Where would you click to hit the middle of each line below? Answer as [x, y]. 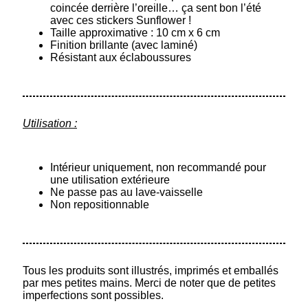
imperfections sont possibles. [93, 295]
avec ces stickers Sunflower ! [121, 20]
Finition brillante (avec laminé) [124, 45]
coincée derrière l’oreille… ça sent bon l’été [156, 8]
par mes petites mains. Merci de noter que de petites [149, 283]
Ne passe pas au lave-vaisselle [126, 192]
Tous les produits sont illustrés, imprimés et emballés [151, 270]
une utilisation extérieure [110, 179]
